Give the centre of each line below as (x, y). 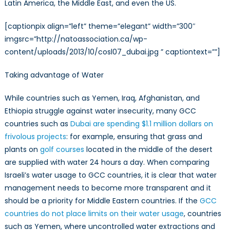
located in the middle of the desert (148, 150)
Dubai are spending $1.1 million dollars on (141, 124)
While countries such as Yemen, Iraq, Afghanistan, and (102, 98)
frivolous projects (35, 137)
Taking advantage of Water (54, 75)
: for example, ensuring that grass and (134, 137)
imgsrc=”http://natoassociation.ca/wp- (76, 39)
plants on (22, 150)
